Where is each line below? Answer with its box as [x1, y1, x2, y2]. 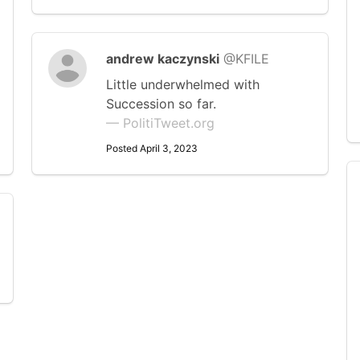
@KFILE [223, 51, 269, 67]
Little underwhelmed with [106, 76, 260, 92]
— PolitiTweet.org [106, 115, 215, 131]
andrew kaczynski [106, 51, 219, 67]
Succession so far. [106, 96, 216, 112]
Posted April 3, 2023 [106, 142, 198, 154]
